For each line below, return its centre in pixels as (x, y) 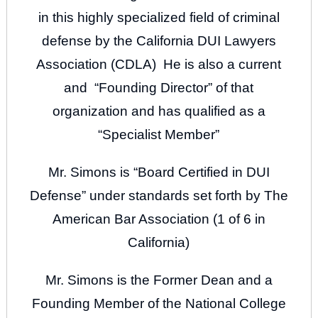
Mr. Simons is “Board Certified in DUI (159, 172)
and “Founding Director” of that (159, 88)
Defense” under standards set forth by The (159, 196)
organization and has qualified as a (159, 111)
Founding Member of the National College (159, 304)
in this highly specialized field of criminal (159, 18)
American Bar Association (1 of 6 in (159, 219)
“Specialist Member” (159, 135)
